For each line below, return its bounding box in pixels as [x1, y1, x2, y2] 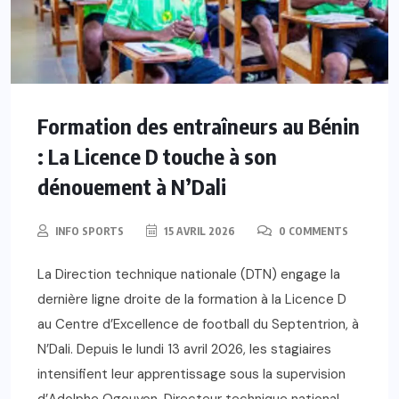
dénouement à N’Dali [37, 172, 226, 199]
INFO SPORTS [55, 224, 124, 238]
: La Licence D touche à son [37, 142, 277, 169]
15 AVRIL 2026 [161, 224, 235, 238]
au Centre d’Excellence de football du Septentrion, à [37, 314, 359, 333]
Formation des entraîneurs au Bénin [37, 111, 360, 139]
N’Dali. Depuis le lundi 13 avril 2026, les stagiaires [37, 339, 331, 358]
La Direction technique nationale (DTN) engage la [37, 265, 340, 283]
